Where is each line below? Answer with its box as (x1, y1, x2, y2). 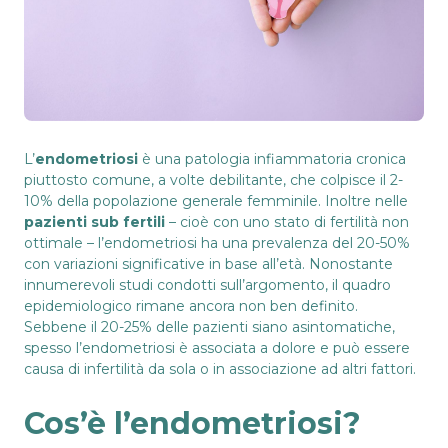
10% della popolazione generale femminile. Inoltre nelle (24, 191, 408, 210)
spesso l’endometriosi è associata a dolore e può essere (24, 338, 410, 357)
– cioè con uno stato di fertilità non (165, 212, 409, 231)
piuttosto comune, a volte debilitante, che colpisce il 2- (24, 170, 403, 189)
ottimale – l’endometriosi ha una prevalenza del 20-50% (24, 233, 410, 252)
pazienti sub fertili (24, 212, 165, 231)
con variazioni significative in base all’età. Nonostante (24, 254, 393, 273)
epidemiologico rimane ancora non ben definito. (24, 296, 358, 315)
